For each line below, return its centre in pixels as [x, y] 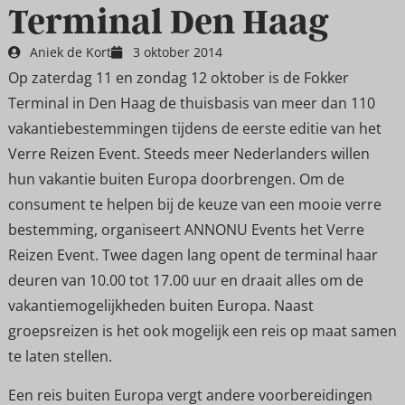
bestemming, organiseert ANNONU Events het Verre [186, 230]
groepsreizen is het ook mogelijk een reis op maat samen [202, 331]
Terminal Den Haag [168, 22]
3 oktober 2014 [177, 52]
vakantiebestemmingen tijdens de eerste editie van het [194, 129]
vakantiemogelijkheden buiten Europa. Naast [160, 306]
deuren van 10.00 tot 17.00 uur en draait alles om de [185, 281]
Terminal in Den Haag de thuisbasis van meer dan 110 [191, 104]
